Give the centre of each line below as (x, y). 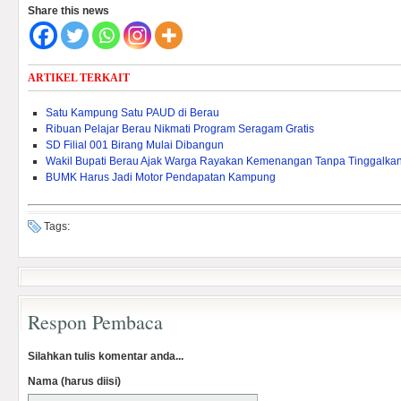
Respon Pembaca (95, 322)
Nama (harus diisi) (74, 381)
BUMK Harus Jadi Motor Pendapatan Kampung (161, 177)
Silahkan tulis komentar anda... (106, 356)
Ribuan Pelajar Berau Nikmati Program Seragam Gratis (180, 129)
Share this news (68, 11)
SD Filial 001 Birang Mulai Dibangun (135, 145)
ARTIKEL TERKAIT (79, 78)
